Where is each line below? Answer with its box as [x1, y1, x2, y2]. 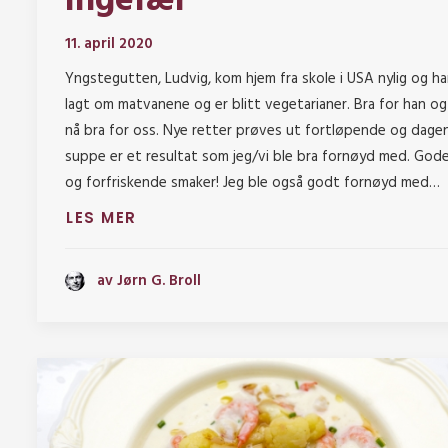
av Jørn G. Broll [97, 268, 201, 293]
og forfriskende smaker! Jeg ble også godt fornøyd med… [65, 171, 440, 196]
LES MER [66, 207, 137, 229]
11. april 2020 [65, 32, 153, 57]
